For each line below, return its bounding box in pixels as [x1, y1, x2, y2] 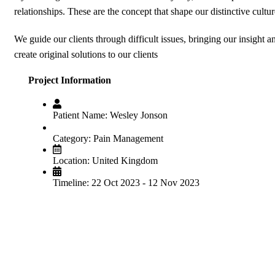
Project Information [28, 75, 111, 86]
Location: [53, 155, 90, 166]
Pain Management [93, 133, 163, 144]
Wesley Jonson [110, 110, 168, 121]
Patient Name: [53, 110, 107, 121]
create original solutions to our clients [14, 48, 158, 60]
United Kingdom [92, 155, 158, 166]
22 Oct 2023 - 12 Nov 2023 [91, 177, 199, 188]
